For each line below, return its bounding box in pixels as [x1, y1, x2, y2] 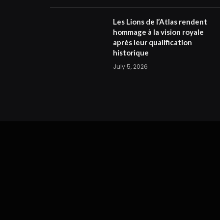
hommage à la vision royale [113, 27, 204, 36]
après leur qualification [113, 37, 192, 47]
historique [113, 48, 149, 57]
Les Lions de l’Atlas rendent [113, 17, 207, 26]
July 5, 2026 [113, 62, 148, 71]
